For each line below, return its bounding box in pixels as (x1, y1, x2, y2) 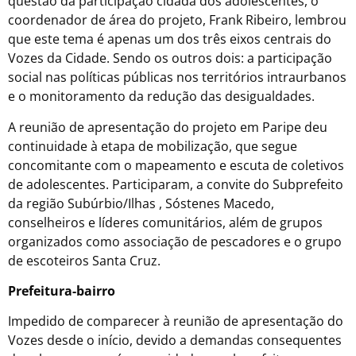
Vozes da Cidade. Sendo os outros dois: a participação (8, 49, 332, 68)
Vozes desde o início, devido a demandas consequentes (8, 331, 342, 350)
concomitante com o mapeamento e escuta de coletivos (8, 156, 344, 174)
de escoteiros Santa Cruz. (8, 251, 161, 269)
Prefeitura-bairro (8, 282, 115, 300)
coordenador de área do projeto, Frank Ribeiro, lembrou (8, 11, 346, 29)
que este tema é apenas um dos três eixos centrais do (8, 30, 331, 48)
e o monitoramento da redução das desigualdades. (8, 87, 315, 106)
